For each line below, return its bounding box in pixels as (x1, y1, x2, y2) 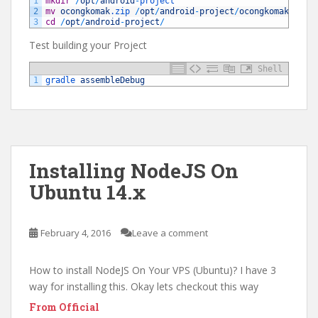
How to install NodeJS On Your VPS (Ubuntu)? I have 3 (29, 263, 276, 277)
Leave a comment (132, 226, 208, 239)
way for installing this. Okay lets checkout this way (29, 280, 258, 293)
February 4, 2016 (40, 226, 111, 239)
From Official (29, 300, 99, 314)
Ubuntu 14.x (29, 179, 146, 205)
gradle (45, 75, 80, 85)
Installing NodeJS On (29, 158, 238, 184)
